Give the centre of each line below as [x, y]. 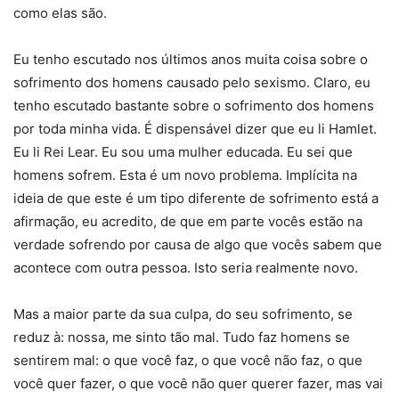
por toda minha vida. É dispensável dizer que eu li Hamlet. [195, 129]
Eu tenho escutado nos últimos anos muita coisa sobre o [191, 60]
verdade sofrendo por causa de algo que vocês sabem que [198, 245]
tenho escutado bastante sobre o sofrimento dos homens [194, 106]
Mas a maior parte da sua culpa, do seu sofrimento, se [183, 314]
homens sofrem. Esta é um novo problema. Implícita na [185, 175]
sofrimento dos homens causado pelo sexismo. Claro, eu [192, 83]
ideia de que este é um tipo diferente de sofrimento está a [196, 199]
